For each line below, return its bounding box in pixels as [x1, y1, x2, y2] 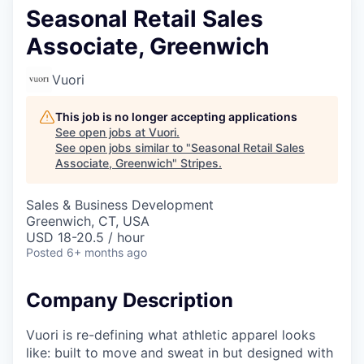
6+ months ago [67, 245, 147, 259]
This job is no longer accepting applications [55, 110, 297, 123]
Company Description [26, 288, 233, 312]
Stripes [180, 156, 219, 170]
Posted [26, 245, 63, 259]
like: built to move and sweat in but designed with [26, 344, 333, 361]
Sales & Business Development [26, 197, 214, 213]
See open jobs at [55, 125, 149, 139]
